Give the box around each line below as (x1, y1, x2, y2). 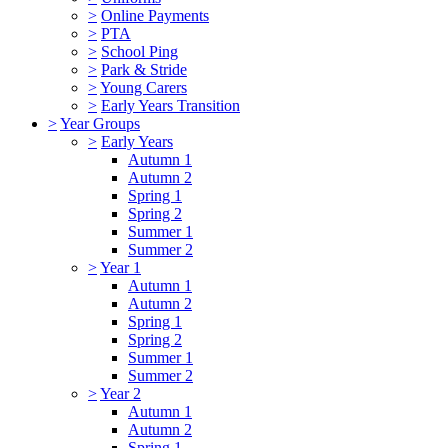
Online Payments (101, 6, 209, 24)
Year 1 (100, 258, 141, 276)
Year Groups (60, 114, 140, 132)
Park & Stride (101, 60, 187, 78)
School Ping (101, 42, 178, 60)
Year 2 (100, 384, 141, 402)
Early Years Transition (101, 96, 240, 114)
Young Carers (100, 78, 187, 96)
